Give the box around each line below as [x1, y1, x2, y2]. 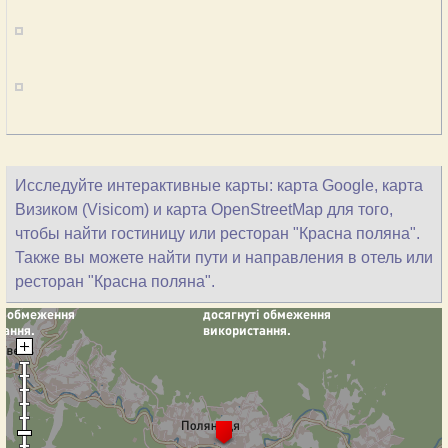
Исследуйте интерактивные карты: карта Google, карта [15, 177, 423, 194]
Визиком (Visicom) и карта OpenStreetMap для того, [15, 201, 393, 218]
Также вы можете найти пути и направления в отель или [15, 249, 433, 266]
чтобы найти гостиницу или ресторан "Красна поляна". [15, 225, 420, 242]
